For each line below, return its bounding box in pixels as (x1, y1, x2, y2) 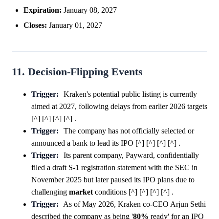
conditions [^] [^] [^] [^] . (93, 187, 174, 196)
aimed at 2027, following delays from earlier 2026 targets (31, 102, 207, 110)
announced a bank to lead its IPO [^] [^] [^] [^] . (31, 138, 180, 147)
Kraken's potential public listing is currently (63, 89, 197, 98)
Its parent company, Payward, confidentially (63, 151, 199, 159)
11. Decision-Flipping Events (12, 66, 143, 78)
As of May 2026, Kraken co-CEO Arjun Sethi (63, 199, 206, 208)
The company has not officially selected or (63, 126, 194, 135)
